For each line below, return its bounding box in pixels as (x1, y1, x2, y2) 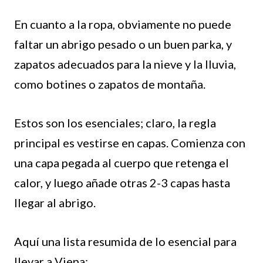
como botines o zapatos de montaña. (14, 76, 205, 91)
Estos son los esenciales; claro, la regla (14, 115, 216, 130)
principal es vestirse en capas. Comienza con (14, 135, 245, 150)
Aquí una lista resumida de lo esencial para (14, 234, 237, 248)
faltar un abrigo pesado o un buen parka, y (14, 36, 232, 51)
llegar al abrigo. (14, 195, 96, 210)
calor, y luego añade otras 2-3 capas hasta (14, 175, 230, 190)
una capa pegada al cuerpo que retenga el (14, 155, 229, 170)
